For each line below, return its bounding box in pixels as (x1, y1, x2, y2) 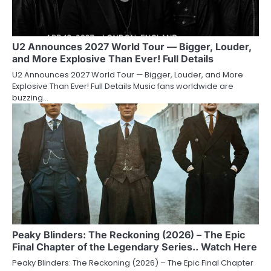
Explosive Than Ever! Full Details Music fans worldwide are (12, 80, 233, 92)
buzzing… (12, 91, 48, 103)
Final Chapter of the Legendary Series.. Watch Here (12, 240, 257, 253)
